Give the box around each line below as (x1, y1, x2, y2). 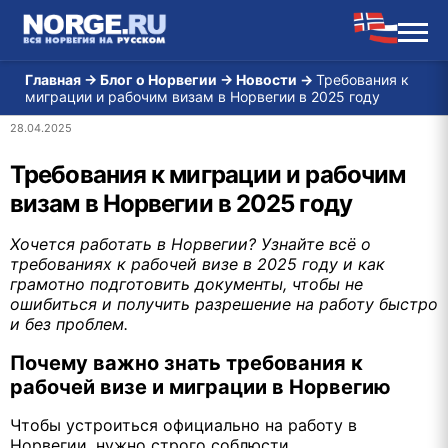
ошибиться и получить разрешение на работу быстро (10, 294, 438, 314)
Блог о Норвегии (100, 71, 217, 88)
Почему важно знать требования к (10, 350, 363, 375)
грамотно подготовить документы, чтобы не (10, 274, 363, 294)
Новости (236, 71, 297, 88)
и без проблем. (10, 314, 128, 334)
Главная (25, 71, 81, 88)
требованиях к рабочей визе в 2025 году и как (10, 254, 385, 274)
